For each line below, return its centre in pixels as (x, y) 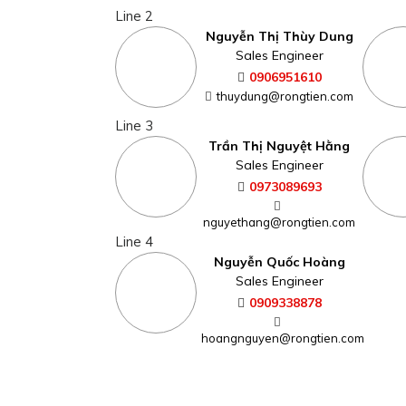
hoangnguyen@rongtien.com (283, 338)
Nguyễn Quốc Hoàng (279, 261)
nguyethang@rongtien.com (280, 222)
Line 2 (134, 15)
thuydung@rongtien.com (285, 96)
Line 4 (134, 241)
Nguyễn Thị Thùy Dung (279, 36)
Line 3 (134, 125)
